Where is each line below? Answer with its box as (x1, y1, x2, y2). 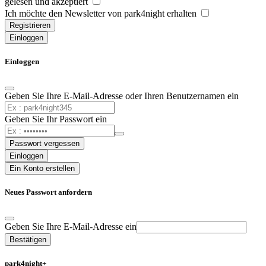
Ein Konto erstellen (9, 163, 75, 173)
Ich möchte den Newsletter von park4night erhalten (5, 8, 199, 19)
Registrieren (9, 21, 50, 30)
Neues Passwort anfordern (5, 187, 92, 197)
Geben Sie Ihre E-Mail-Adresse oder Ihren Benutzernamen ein (5, 90, 239, 101)
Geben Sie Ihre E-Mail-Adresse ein (5, 221, 137, 232)
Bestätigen (9, 235, 46, 244)
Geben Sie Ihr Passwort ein (5, 113, 107, 124)
